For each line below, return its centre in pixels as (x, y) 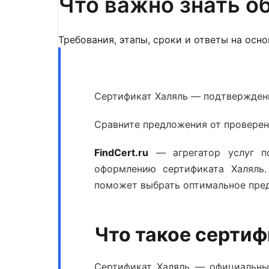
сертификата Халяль (213, 169)
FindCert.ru (121, 153)
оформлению (129, 169)
